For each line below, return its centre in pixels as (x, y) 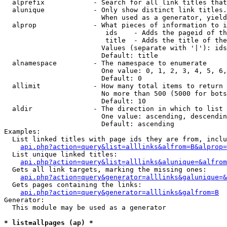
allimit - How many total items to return (113, 86)
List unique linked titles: (61, 154)
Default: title (81, 55)
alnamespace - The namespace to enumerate (105, 63)
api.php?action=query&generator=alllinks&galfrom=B (120, 192)
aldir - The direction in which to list (113, 109)
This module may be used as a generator (85, 207)
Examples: (22, 131)
